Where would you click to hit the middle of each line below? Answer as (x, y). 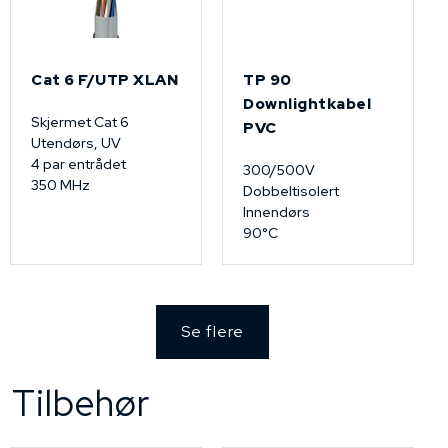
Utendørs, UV (76, 143)
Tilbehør (81, 403)
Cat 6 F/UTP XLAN (104, 80)
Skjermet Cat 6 (81, 122)
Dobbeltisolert (291, 191)
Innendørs (276, 212)
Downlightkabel (307, 104)
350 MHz (60, 185)
